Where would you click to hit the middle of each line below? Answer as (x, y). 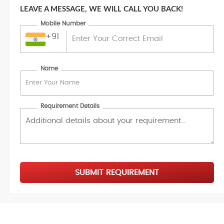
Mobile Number (63, 24)
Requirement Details (70, 106)
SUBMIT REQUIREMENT (117, 172)
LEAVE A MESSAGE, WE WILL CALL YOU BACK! (101, 9)
